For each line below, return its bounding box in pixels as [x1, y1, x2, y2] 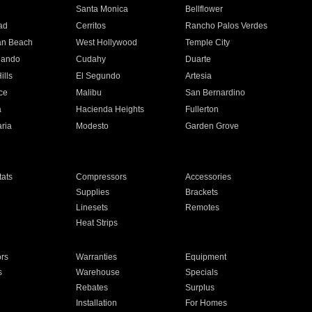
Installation [75, 298, 117, 308]
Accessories [185, 172, 232, 182]
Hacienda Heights [75, 104, 144, 114]
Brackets [185, 187, 219, 197]
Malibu [75, 88, 102, 97]
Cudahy [75, 54, 106, 64]
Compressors [75, 172, 127, 182]
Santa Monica [75, 4, 128, 14]
